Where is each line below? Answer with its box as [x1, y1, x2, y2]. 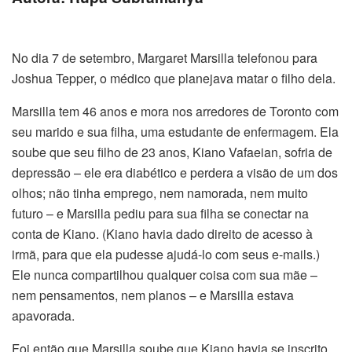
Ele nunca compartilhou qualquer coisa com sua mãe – [12, 266, 317, 284]
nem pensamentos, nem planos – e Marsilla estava [12, 286, 294, 305]
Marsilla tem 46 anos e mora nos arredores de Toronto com [12, 102, 339, 121]
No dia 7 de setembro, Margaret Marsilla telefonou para [12, 49, 317, 68]
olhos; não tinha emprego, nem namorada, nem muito [12, 184, 308, 203]
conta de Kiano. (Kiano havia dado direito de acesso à [12, 225, 313, 244]
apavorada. [12, 306, 75, 325]
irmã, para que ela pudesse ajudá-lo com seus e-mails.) [12, 245, 320, 264]
